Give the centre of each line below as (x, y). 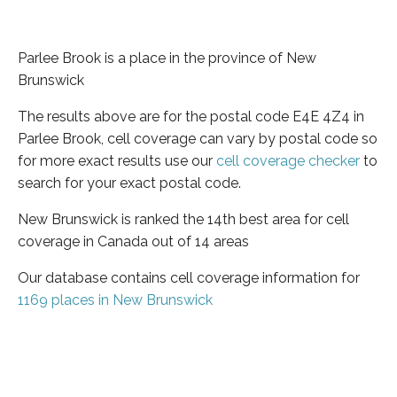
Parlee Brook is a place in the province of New (167, 58)
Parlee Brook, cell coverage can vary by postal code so (198, 138)
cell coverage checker (288, 160)
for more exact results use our (117, 160)
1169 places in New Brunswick (115, 300)
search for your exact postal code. (129, 183)
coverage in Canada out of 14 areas (133, 241)
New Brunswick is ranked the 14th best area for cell (183, 219)
